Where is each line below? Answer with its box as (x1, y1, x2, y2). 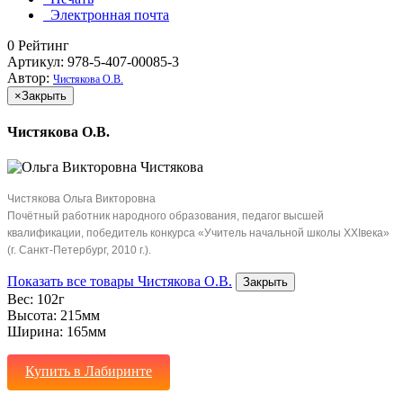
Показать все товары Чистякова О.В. (7, 273, 232, 290)
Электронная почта (50, 6, 169, 22)
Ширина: (7, 324, 67, 340)
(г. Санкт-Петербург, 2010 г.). (7, 244, 151, 257)
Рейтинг (18, 37, 69, 53)
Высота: (7, 308, 60, 324)
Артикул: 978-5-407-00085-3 (7, 53, 179, 69)
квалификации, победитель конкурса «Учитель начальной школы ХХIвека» (7, 227, 390, 240)
